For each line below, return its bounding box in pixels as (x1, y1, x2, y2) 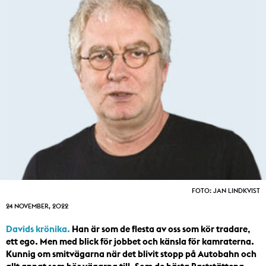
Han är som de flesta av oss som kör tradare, (70, 223, 251, 235)
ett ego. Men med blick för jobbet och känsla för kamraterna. (6, 236, 254, 248)
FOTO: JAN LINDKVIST (192, 186, 260, 195)
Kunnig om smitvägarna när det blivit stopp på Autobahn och (6, 248, 256, 260)
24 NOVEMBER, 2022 (6, 202, 68, 211)
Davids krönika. (6, 223, 70, 235)
